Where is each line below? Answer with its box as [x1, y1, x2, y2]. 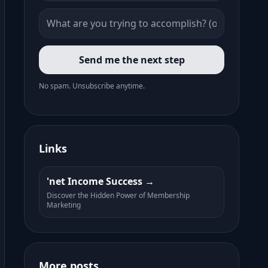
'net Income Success [47, 175, 145, 188]
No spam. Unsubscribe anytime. [39, 81, 145, 91]
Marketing [47, 200, 81, 210]
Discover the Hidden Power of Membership [47, 190, 190, 200]
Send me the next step [78, 53, 185, 66]
